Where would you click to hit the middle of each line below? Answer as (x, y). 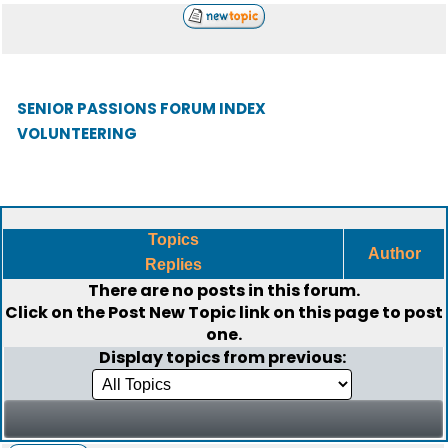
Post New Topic (172, 312)
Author (394, 253)
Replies (173, 264)
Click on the (56, 312)
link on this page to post (339, 312)
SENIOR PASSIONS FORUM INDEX (141, 108)
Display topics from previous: (223, 357)
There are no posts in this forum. (224, 290)
